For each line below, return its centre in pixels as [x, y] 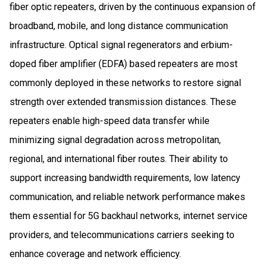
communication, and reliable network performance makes [127, 197]
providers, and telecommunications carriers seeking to [122, 235]
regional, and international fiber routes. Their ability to [119, 159]
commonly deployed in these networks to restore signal [125, 83]
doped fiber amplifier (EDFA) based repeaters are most [123, 64]
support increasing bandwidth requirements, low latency [125, 178]
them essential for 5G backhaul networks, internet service [129, 216]
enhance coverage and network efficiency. [95, 254]
